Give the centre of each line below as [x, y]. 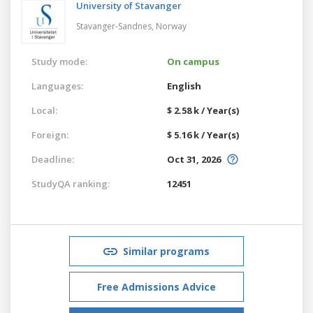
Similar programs [166, 251]
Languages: [57, 86]
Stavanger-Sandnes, [116, 26]
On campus [193, 61]
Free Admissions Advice [156, 286]
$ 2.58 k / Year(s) [203, 110]
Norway [171, 26]
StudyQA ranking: [71, 183]
